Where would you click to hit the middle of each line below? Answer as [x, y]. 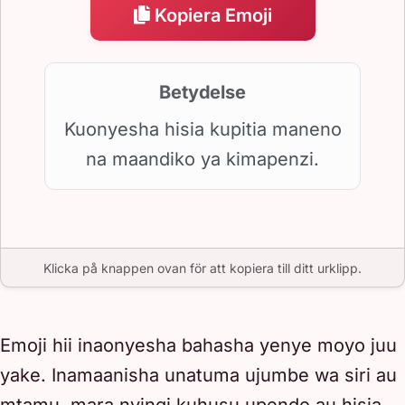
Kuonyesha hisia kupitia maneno [202, 129]
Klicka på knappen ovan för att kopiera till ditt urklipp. [202, 268]
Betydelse [202, 92]
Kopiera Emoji [213, 15]
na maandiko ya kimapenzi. [202, 159]
